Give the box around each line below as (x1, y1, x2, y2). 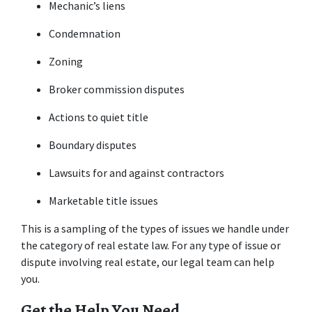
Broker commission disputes (49, 81, 185, 96)
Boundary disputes (49, 137, 136, 152)
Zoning (49, 54, 83, 68)
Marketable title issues (49, 193, 158, 208)
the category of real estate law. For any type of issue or (21, 237, 281, 252)
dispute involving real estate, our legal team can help (21, 254, 274, 269)
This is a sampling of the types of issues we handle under (21, 221, 289, 235)
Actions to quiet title (49, 109, 148, 124)
